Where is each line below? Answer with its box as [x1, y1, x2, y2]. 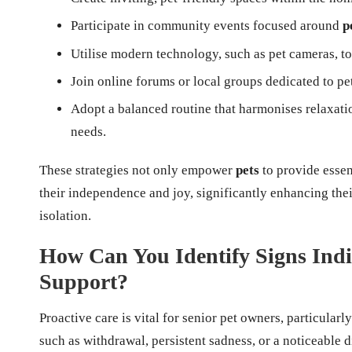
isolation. [39, 208, 91, 224]
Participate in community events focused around [71, 18, 343, 34]
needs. [71, 124, 106, 140]
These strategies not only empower [39, 163, 236, 178]
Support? [39, 269, 128, 295]
